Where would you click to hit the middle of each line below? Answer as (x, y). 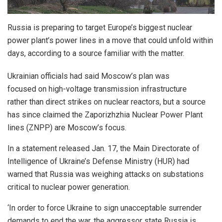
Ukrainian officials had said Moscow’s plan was (88, 76)
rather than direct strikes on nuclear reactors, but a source (107, 102)
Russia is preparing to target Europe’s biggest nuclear (100, 27)
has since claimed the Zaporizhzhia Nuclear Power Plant (105, 114)
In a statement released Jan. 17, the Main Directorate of (104, 148)
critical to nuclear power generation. (69, 187)
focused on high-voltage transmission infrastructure (97, 89)
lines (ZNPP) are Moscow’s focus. (67, 127)
